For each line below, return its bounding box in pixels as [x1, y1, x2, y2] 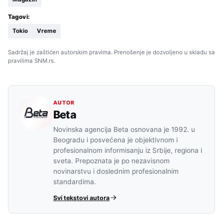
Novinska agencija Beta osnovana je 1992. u [53, 125, 195, 133]
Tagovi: [8, 13, 30, 21]
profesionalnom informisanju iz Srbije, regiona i [53, 146, 202, 154]
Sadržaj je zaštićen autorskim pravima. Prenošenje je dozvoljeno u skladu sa [8, 49, 215, 56]
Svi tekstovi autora [53, 194, 110, 202]
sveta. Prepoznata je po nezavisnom [53, 156, 170, 165]
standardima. [53, 177, 96, 186]
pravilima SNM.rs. [8, 57, 55, 65]
